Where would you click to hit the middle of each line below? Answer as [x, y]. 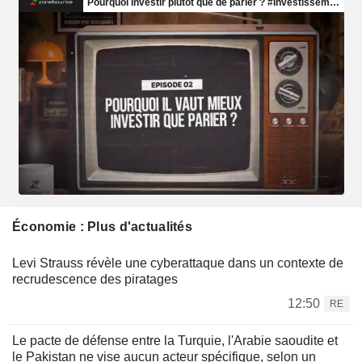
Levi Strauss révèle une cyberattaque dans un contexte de [178, 263]
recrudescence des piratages [95, 280]
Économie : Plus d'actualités [102, 227]
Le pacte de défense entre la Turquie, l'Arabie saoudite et [175, 341]
